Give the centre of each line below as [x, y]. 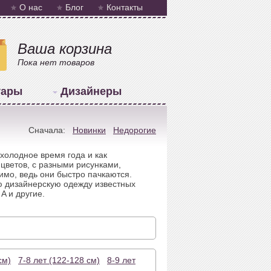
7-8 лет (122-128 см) [59, 260]
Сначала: [51, 130]
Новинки [89, 130]
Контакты [125, 7]
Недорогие [135, 130]
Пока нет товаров [56, 62]
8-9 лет [121, 260]
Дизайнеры [91, 91]
